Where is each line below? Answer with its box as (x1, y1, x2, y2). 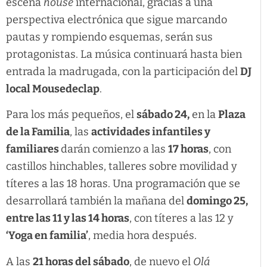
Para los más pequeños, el (6, 108, 136, 122)
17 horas (168, 142, 209, 156)
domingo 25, (187, 194, 248, 208)
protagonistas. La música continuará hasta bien (6, 47, 242, 61)
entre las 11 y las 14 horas (6, 212, 129, 225)
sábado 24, (136, 108, 190, 122)
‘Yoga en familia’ (6, 229, 88, 243)
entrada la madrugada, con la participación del (6, 64, 240, 78)
